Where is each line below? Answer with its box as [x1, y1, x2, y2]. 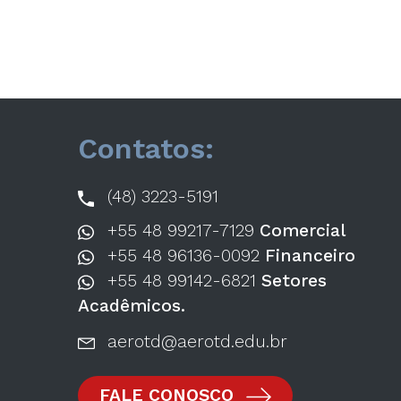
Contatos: [78, 132, 214, 166]
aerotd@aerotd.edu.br [102, 331, 288, 353]
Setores [261, 270, 328, 292]
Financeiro [265, 245, 356, 267]
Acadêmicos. [78, 295, 185, 317]
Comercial [260, 220, 346, 242]
